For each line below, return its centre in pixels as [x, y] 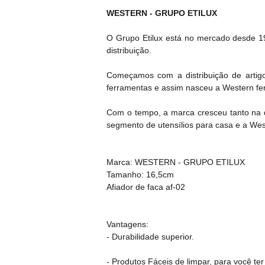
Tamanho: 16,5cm [140, 175]
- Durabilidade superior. [150, 237]
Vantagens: [127, 224]
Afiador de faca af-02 [146, 187]
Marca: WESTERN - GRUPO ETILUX [176, 162]
